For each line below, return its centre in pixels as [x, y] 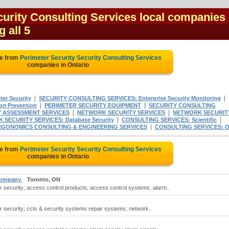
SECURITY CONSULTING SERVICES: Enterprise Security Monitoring [130, 98]
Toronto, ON [44, 179]
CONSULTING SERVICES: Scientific [169, 120]
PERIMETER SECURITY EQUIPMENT [93, 105]
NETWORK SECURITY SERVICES [121, 112]
